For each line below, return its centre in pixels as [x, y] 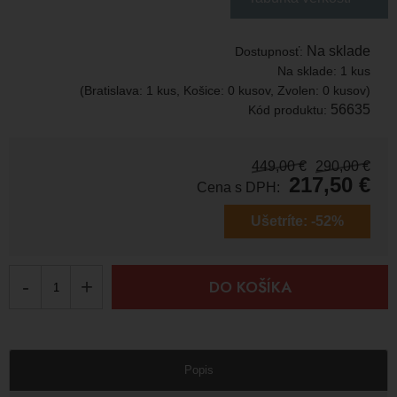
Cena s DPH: [238, 188]
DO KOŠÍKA [250, 288]
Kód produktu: [289, 110]
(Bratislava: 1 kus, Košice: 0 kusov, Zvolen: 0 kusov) [225, 91]
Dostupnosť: [271, 52]
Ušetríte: [279, 222]
